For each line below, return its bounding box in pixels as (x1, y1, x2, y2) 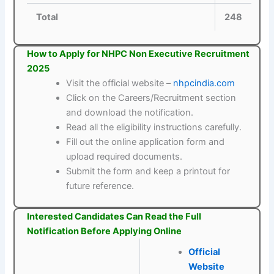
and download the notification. (66, 107, 194, 119)
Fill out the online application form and (66, 136, 225, 148)
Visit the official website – (66, 78, 174, 89)
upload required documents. (66, 151, 183, 163)
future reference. (66, 180, 135, 192)
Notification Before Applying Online (27, 226, 182, 237)
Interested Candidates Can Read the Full (27, 211, 202, 223)
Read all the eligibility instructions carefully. (66, 122, 242, 133)
